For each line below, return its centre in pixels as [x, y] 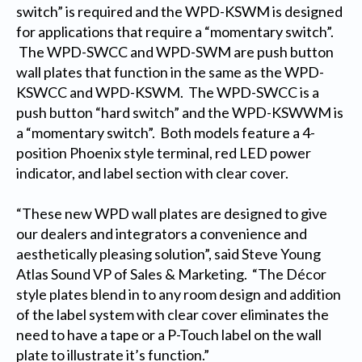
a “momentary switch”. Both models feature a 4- [165, 133]
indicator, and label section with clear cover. [152, 173]
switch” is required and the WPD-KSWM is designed [179, 12]
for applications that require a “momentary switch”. [175, 32]
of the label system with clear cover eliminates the [172, 315]
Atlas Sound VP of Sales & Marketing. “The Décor [171, 274]
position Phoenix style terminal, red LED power [163, 153]
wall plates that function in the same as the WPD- [170, 72]
